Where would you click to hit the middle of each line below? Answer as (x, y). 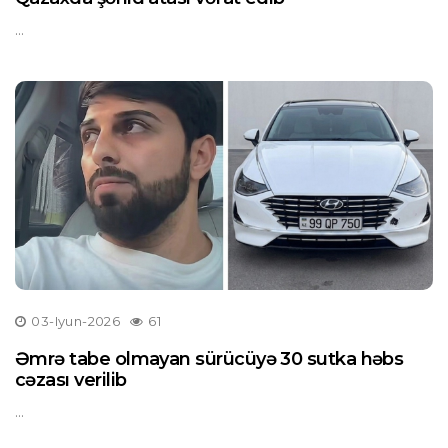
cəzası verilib (71, 380)
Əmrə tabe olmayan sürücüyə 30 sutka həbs (209, 359)
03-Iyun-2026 (76, 321)
